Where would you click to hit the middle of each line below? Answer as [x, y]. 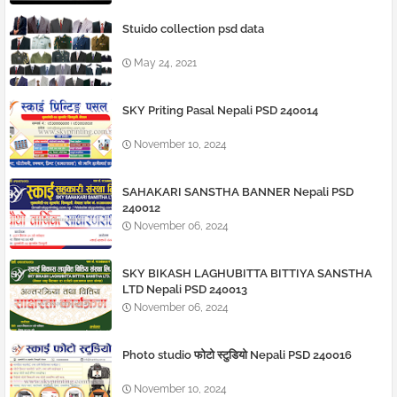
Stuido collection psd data [193, 29]
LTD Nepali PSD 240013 [185, 290]
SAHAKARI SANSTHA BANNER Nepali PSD [238, 192]
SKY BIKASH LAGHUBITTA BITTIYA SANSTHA [247, 274]
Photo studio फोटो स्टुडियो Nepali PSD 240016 [237, 355]
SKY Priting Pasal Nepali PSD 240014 [220, 111]
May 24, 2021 [165, 63]
